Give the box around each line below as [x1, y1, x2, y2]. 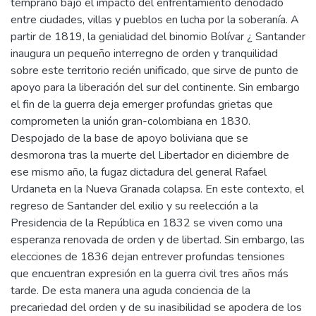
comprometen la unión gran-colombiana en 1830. [11, 113, 250, 129]
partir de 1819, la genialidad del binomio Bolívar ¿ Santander [11, 28, 305, 44]
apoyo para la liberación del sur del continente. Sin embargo [11, 79, 300, 95]
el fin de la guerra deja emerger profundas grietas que [11, 96, 273, 112]
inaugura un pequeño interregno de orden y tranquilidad [11, 45, 278, 61]
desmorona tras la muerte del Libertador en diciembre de [11, 147, 289, 163]
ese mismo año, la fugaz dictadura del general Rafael [11, 164, 267, 180]
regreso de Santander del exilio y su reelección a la [11, 197, 258, 214]
